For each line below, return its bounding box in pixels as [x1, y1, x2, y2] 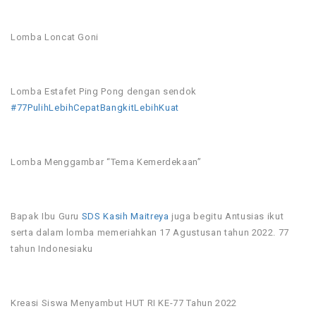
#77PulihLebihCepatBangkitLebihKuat [11, 102, 180, 113]
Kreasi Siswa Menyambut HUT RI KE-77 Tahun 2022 [11, 298, 237, 308]
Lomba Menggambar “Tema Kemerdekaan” [11, 157, 202, 167]
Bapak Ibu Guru [11, 211, 82, 221]
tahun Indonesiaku [11, 243, 94, 254]
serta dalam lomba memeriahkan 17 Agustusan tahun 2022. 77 [11, 227, 290, 238]
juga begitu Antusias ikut [169, 211, 284, 221]
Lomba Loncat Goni [11, 32, 99, 42]
